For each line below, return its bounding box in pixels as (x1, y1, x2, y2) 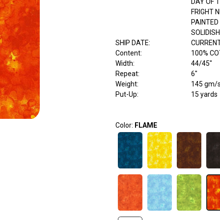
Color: (115, 121, 135, 130)
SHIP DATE (115, 39, 149, 47)
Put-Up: (115, 90, 138, 99)
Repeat (115, 70, 138, 78)
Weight (115, 80, 137, 88)
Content (115, 49, 140, 57)
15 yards (191, 90, 218, 99)
